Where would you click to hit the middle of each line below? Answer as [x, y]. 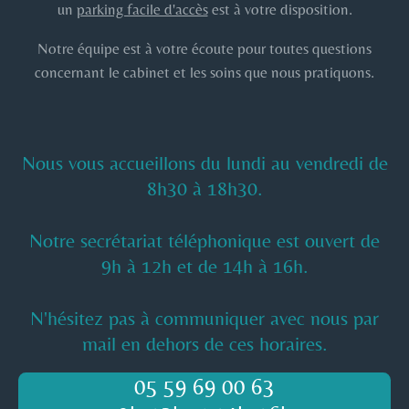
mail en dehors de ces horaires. [204, 344]
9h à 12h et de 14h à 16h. [204, 266]
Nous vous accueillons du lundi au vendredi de [204, 163]
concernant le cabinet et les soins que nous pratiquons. [204, 72]
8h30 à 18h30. [204, 188]
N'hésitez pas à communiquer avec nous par [204, 319]
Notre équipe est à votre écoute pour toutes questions [204, 48]
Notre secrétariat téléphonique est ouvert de [204, 240]
